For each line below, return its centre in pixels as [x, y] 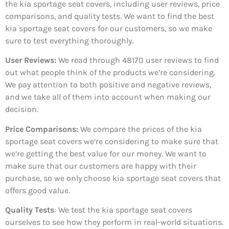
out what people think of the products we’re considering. [110, 73]
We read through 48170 [100, 60]
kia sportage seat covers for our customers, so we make [109, 28]
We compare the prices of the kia [140, 129]
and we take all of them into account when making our [108, 97]
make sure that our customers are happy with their [101, 166]
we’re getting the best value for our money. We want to [106, 153]
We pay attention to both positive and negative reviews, [108, 85]
